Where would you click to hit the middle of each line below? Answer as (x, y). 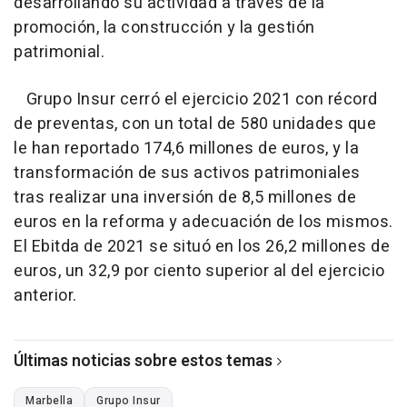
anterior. (45, 296)
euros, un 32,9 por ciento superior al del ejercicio (199, 272)
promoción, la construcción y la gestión (164, 28)
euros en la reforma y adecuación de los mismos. (203, 223)
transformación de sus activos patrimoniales (187, 174)
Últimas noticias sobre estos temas (143, 362)
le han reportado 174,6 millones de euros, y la (186, 149)
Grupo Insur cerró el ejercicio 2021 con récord (196, 100)
